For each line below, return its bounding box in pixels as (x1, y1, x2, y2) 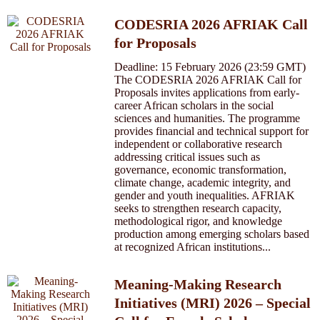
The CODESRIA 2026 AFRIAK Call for (114, 74, 301, 86)
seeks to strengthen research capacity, (114, 202, 281, 214)
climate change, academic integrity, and (114, 176, 291, 189)
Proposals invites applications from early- (114, 86, 299, 99)
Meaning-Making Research (114, 276, 281, 292)
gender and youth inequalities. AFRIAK (114, 189, 295, 201)
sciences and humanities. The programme (114, 112, 300, 124)
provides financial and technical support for (114, 125, 309, 137)
